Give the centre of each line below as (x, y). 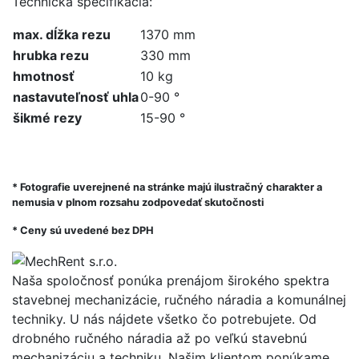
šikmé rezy (47, 117)
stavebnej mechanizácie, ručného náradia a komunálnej (179, 300)
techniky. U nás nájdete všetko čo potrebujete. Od (164, 319)
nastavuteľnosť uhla (76, 97)
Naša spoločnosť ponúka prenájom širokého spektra (171, 281)
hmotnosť (44, 76)
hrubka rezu (52, 55)
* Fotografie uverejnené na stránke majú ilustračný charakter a (167, 187)
